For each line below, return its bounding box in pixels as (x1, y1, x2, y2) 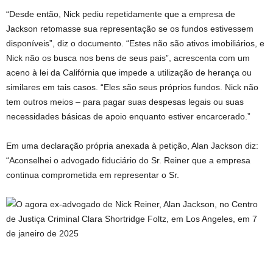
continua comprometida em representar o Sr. (6, 170, 179, 180)
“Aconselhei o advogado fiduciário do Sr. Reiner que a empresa (6, 155, 250, 166)
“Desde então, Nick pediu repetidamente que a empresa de (6, 9, 235, 19)
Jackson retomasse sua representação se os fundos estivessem (6, 24, 253, 34)
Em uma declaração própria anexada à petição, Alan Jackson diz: (6, 141, 258, 151)
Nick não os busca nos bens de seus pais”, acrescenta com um (6, 53, 250, 63)
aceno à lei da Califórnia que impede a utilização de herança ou (6, 68, 252, 78)
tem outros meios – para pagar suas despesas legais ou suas (6, 97, 244, 107)
